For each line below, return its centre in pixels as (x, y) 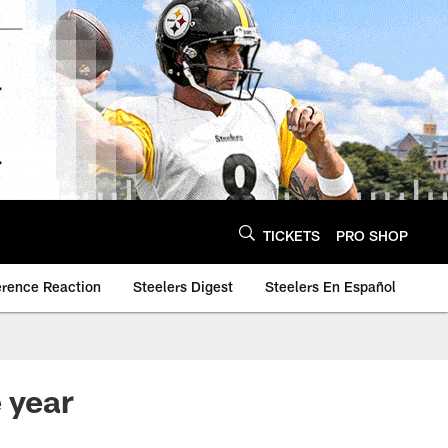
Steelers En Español (330, 286)
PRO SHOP (372, 235)
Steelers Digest (183, 286)
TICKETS (291, 235)
